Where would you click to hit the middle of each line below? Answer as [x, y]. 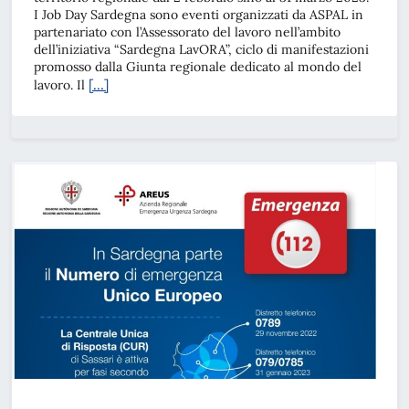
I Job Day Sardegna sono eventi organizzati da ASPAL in [199, 15]
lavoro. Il [61, 85]
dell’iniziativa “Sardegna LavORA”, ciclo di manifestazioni [201, 50]
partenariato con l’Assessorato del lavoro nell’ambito [187, 32]
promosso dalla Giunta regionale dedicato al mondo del [198, 67]
